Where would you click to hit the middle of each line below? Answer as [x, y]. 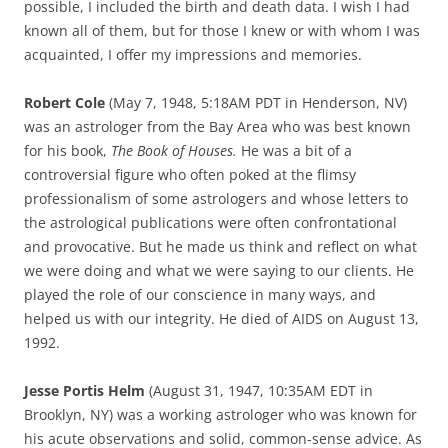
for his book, [67, 150]
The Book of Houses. [174, 150]
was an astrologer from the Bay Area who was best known [217, 126]
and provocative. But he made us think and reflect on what [220, 246]
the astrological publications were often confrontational [210, 222]
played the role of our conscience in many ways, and [200, 294]
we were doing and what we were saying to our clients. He [219, 270]
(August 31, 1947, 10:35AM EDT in [259, 390]
